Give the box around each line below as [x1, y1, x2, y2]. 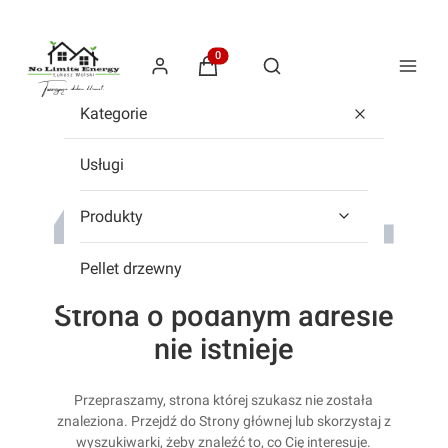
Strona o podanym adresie [53, 298, 394, 333]
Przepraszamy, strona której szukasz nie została [74, 391, 374, 408]
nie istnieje [153, 331, 294, 366]
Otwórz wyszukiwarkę [270, 66, 408, 83]
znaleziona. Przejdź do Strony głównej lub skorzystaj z [56, 412, 391, 429]
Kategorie [80, 103, 147, 123]
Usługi [80, 154, 124, 174]
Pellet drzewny [80, 258, 182, 278]
